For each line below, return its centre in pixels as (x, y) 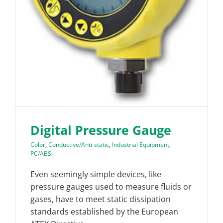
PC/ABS (41, 153)
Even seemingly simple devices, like (96, 174)
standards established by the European (104, 211)
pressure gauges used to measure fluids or (111, 186)
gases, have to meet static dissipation (101, 199)
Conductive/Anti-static (79, 144)
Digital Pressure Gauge (101, 130)
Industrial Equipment (141, 144)
